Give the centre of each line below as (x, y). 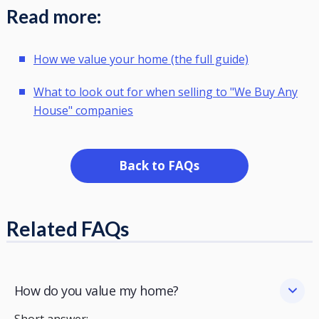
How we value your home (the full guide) (141, 59)
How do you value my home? (96, 290)
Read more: (55, 16)
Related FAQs (67, 228)
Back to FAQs (159, 165)
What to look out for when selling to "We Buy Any (165, 91)
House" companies (83, 110)
